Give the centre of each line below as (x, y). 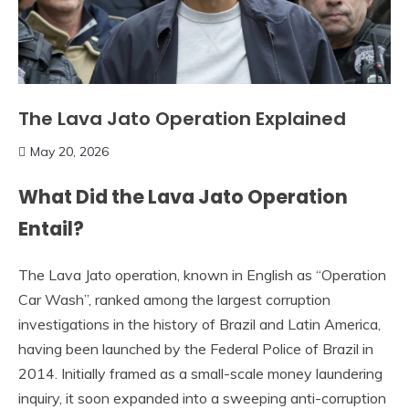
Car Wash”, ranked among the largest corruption (174, 300)
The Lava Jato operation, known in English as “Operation (202, 275)
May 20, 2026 (69, 151)
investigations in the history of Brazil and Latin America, (199, 325)
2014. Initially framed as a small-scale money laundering (200, 374)
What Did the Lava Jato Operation (183, 196)
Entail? (51, 228)
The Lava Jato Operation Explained (182, 118)
